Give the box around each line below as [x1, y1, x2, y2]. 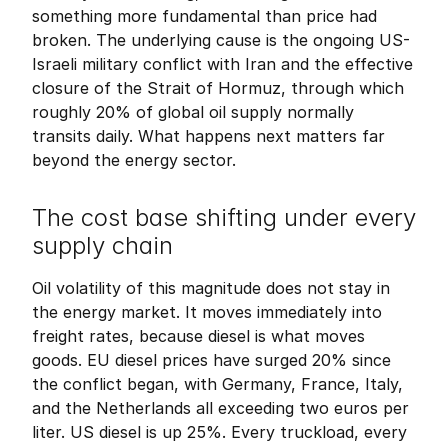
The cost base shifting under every [32, 203, 416, 232]
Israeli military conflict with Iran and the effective [32, 54, 413, 74]
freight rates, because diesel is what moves [32, 326, 365, 346]
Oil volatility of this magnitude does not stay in [32, 278, 390, 298]
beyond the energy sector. [32, 150, 236, 170]
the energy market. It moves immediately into [32, 302, 382, 322]
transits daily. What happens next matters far [32, 126, 385, 146]
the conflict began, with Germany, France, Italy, [32, 374, 403, 394]
